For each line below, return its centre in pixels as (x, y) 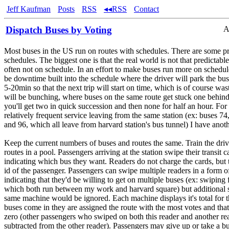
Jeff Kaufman (29, 9)
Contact (146, 9)
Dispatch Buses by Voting (59, 30)
